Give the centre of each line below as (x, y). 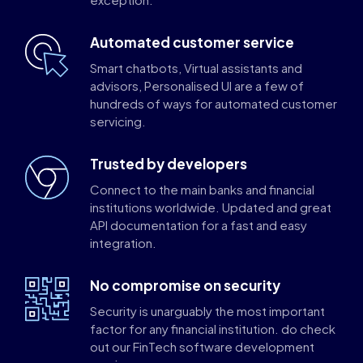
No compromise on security (185, 285)
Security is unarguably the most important (207, 310)
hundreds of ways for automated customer (214, 103)
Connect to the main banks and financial (202, 189)
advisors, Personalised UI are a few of (197, 85)
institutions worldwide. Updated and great (211, 207)
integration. (123, 242)
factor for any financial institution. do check (213, 328)
